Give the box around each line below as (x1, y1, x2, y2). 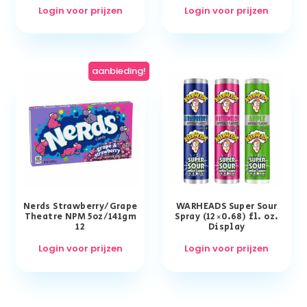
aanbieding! (91, 64, 146, 78)
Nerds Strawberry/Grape (23, 200, 138, 214)
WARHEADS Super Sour (175, 200, 278, 214)
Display (208, 221, 245, 234)
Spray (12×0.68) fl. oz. (175, 210, 279, 224)
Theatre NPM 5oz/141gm (24, 210, 136, 224)
